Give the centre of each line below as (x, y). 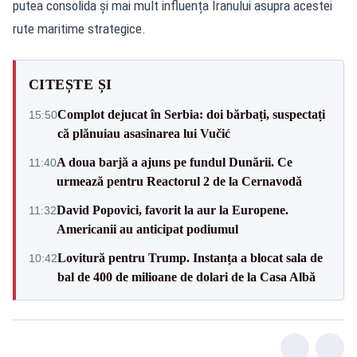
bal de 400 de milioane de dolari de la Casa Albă (186, 277)
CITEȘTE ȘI (71, 84)
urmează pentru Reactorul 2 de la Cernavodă (179, 181)
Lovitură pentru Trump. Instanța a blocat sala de (190, 257)
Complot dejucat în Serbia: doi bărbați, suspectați (191, 114)
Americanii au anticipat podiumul (147, 229)
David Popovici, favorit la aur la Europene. (173, 210)
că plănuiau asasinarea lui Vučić (144, 133)
